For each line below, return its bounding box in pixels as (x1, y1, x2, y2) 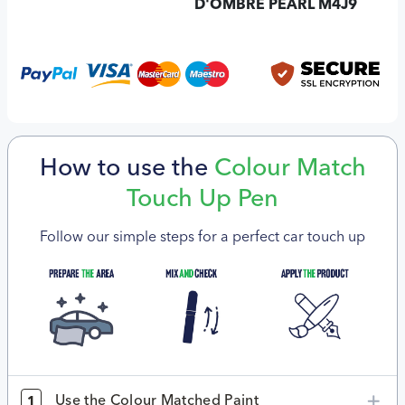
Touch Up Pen (127, 188, 278, 213)
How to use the (39, 157, 214, 183)
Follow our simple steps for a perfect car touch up (40, 231, 365, 246)
